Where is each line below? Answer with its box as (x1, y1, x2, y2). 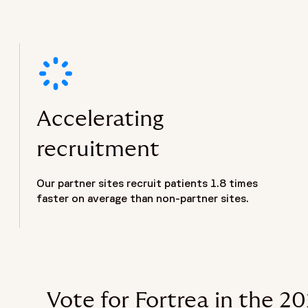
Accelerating (36, 108, 165, 131)
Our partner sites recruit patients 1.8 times (36, 177, 258, 190)
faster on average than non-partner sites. (36, 192, 250, 205)
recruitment (36, 138, 160, 161)
